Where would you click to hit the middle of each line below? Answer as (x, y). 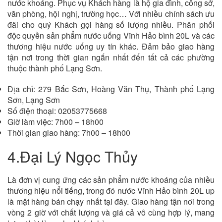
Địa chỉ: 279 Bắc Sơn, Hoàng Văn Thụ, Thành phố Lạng (111, 89)
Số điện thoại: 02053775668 (57, 111)
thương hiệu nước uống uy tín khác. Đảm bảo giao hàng (111, 47)
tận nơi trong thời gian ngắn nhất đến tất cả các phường (111, 57)
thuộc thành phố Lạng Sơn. (55, 68)
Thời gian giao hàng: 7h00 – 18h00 (69, 133)
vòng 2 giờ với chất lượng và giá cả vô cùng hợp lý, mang (111, 213)
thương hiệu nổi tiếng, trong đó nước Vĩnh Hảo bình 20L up (111, 191)
